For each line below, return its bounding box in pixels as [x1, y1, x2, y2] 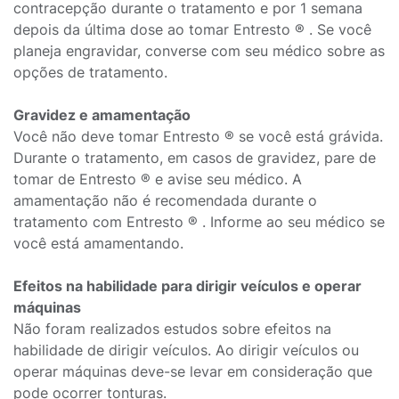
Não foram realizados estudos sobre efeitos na [13, 320, 331, 338]
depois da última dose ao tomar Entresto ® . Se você [13, 20, 371, 38]
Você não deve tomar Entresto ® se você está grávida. [13, 127, 383, 145]
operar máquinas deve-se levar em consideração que [13, 362, 372, 380]
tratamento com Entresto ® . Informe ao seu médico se [13, 213, 385, 231]
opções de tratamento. [13, 63, 167, 81]
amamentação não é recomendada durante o [13, 191, 317, 209]
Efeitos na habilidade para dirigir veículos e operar [13, 277, 362, 295]
